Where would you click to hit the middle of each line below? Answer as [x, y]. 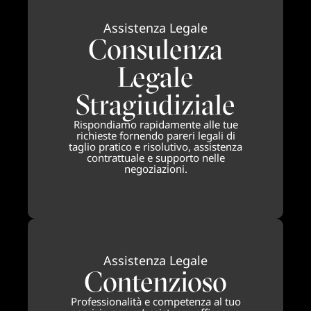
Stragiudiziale [155, 104]
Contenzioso [155, 281]
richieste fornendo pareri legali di [155, 135]
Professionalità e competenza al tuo [155, 301]
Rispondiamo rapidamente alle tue [155, 124]
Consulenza [155, 49]
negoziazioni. [155, 168]
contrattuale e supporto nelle [155, 157]
